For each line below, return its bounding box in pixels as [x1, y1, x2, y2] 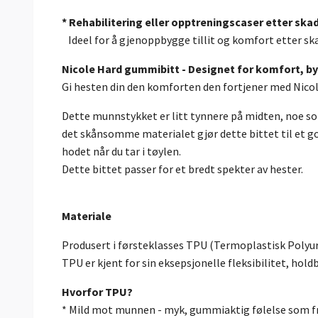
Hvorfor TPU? [62, 285, 133, 300]
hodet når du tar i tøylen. [62, 144, 181, 159]
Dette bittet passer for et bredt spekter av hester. [62, 162, 303, 177]
